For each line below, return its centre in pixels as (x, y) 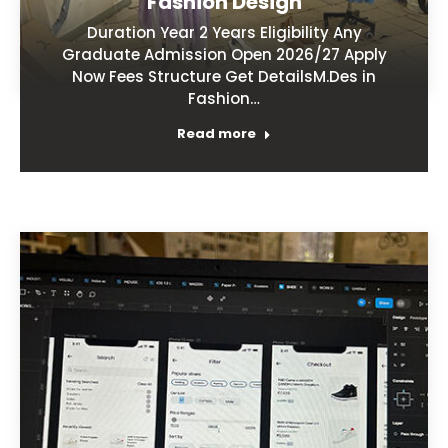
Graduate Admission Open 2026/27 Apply (224, 54)
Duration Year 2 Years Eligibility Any (224, 32)
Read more (216, 133)
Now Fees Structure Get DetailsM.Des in (224, 76)
